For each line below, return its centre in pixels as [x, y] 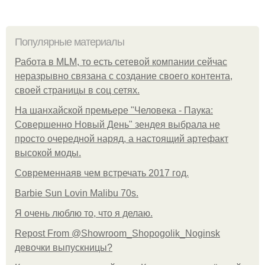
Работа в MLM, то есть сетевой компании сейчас [121, 62]
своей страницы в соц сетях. [77, 91]
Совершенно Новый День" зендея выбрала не [117, 125]
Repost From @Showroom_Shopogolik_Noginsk [117, 234]
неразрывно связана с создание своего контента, [124, 76]
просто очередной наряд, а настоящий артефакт [122, 139]
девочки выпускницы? [64, 248]
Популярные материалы [70, 42]
